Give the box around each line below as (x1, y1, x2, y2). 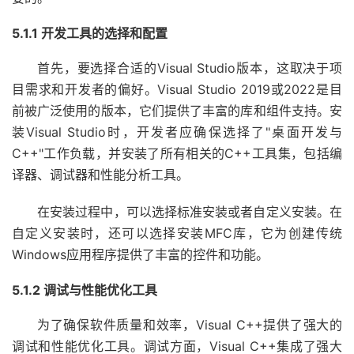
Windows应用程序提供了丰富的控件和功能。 (12, 247, 269, 262)
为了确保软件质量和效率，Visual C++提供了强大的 (37, 317, 342, 333)
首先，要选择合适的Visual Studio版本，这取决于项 (37, 60, 342, 76)
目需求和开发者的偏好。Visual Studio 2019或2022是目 (12, 81, 342, 97)
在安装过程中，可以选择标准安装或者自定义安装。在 (37, 204, 342, 220)
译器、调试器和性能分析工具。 (12, 167, 189, 183)
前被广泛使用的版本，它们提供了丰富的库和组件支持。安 (12, 103, 342, 119)
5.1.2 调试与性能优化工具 (12, 282, 157, 298)
